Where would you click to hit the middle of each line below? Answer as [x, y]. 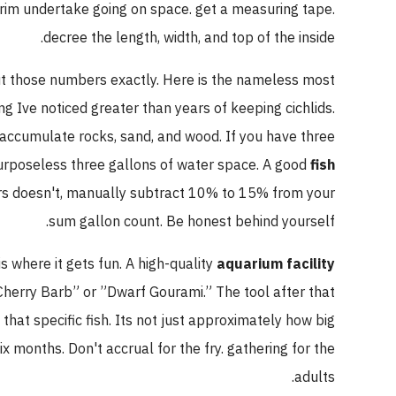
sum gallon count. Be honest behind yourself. [217, 221]
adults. [339, 377]
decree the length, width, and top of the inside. [214, 38]
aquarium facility [301, 264]
